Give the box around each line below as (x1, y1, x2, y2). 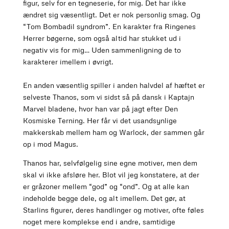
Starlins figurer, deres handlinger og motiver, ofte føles (22, 205, 204, 215)
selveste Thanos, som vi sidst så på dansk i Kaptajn (22, 93, 194, 102)
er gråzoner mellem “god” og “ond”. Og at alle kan (22, 182, 189, 191)
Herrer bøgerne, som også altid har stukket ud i (22, 34, 181, 43)
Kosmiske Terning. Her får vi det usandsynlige (22, 116, 177, 125)
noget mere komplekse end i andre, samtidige (22, 217, 175, 226)
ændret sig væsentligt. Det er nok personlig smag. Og (22, 10, 200, 19)
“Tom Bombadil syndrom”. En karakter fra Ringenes (22, 22, 196, 31)
